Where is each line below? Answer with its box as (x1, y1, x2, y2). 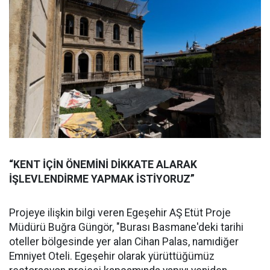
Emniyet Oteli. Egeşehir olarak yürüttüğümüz (9, 250, 215, 262)
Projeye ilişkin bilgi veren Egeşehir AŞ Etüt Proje (9, 206, 231, 219)
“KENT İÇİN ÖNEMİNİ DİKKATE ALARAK (9, 158, 197, 171)
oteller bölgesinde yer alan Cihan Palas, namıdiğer (9, 235, 239, 248)
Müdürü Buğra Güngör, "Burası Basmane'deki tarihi (9, 221, 243, 233)
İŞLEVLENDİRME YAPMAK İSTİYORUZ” (9, 172, 195, 185)
